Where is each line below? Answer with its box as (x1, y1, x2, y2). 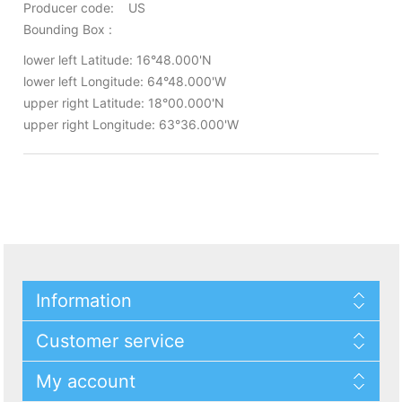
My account (36, 371, 135, 393)
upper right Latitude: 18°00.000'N (22, 95, 224, 111)
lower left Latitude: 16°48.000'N (22, 52, 212, 68)
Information (36, 290, 132, 312)
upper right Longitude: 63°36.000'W (22, 117, 239, 133)
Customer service (36, 330, 185, 353)
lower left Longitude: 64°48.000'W (22, 74, 226, 90)
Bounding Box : (22, 22, 112, 38)
